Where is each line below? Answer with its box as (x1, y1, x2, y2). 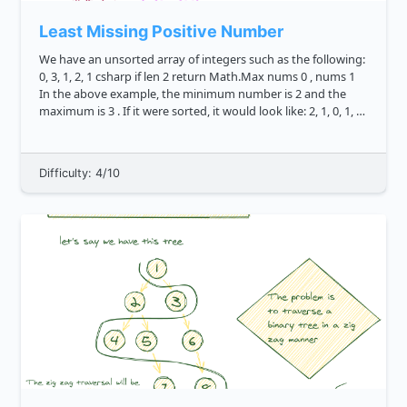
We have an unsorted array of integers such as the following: (39, 51, 365, 68)
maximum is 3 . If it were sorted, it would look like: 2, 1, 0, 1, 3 (39, 103, 108, 120)
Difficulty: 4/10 (39, 166, 120, 181)
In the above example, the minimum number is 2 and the (39, 85, 295, 103)
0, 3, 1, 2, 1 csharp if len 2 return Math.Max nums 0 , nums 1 (39, 68, 63, 85)
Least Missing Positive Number (39, 22, 283, 42)
